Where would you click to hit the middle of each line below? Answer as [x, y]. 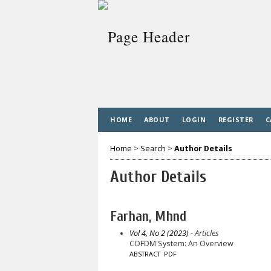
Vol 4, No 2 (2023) [159, 233]
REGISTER [236, 119]
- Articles [203, 233]
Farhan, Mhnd [148, 216]
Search [153, 148]
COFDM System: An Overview [181, 243]
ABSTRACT [145, 254]
